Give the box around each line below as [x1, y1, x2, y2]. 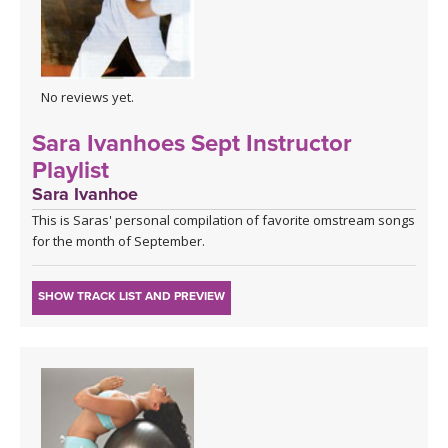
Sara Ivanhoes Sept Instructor [32, 128, 352, 158]
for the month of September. [32, 231, 205, 250]
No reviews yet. [41, 87, 134, 106]
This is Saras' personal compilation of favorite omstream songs [32, 210, 415, 229]
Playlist [32, 155, 109, 185]
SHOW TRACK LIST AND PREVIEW [38, 288, 225, 303]
